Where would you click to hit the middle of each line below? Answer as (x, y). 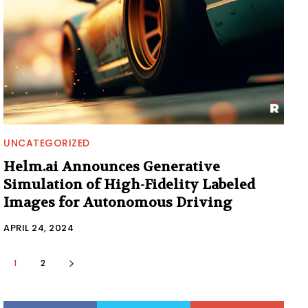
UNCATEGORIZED (47, 143)
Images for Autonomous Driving (118, 202)
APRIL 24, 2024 (38, 228)
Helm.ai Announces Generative (112, 166)
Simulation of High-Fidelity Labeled (129, 184)
